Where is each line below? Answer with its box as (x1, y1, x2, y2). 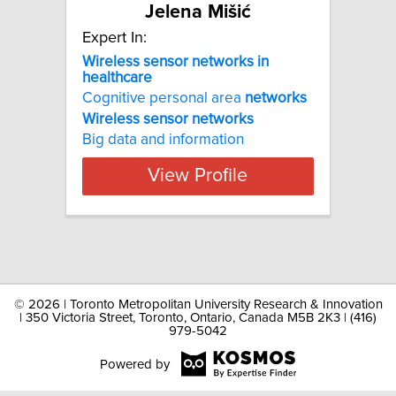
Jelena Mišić (145, 2, 251, 22)
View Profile (148, 166, 248, 187)
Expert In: (82, 29, 147, 46)
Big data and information (82, 131, 244, 148)
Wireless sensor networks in (82, 53, 269, 70)
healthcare (82, 69, 152, 86)
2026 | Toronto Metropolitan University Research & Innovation (27, 298, 383, 311)
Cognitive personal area (82, 90, 245, 107)
